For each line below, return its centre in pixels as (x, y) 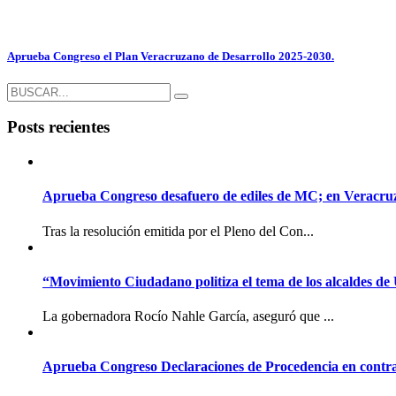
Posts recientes (58, 127)
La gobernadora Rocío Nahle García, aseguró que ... (188, 316)
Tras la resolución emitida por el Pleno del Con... (178, 231)
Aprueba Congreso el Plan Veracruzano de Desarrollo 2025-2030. (171, 56)
